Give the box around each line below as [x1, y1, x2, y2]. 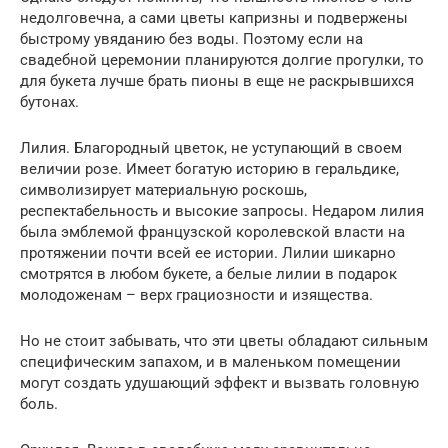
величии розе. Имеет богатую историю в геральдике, [20, 160, 399, 179]
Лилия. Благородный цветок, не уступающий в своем [20, 139, 402, 158]
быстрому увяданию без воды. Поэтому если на [20, 30, 363, 49]
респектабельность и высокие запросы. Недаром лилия [20, 202, 424, 221]
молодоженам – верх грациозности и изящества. [20, 286, 373, 305]
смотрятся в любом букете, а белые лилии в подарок [20, 265, 397, 284]
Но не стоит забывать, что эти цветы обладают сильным [20, 332, 428, 351]
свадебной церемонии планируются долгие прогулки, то [20, 51, 424, 70]
